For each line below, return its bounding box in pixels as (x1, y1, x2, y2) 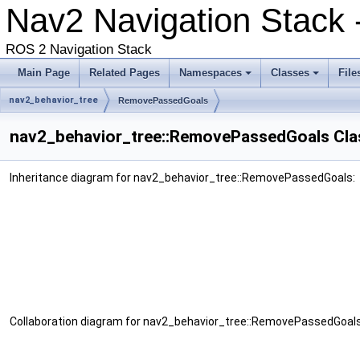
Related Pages (89, 67, 160, 79)
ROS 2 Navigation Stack (6, 42, 152, 57)
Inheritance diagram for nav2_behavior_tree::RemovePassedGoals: (10, 171, 355, 184)
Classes (271, 67, 309, 79)
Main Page (18, 67, 70, 79)
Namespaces (179, 67, 242, 79)
